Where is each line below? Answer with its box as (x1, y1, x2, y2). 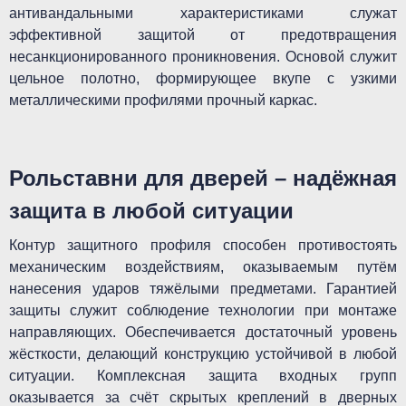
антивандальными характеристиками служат (9, 5, 397, 21)
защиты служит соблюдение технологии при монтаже (9, 303, 397, 318)
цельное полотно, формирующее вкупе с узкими (9, 71, 397, 86)
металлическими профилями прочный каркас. (9, 92, 317, 108)
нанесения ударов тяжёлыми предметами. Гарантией (9, 281, 397, 296)
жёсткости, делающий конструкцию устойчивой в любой (9, 346, 397, 362)
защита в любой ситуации (9, 198, 294, 223)
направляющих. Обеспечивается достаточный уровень (9, 324, 397, 340)
